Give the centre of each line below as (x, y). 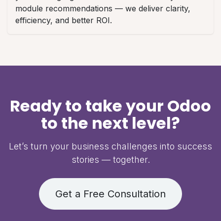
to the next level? (110, 123)
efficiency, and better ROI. (64, 20)
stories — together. (110, 159)
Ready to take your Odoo (110, 106)
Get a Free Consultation (110, 194)
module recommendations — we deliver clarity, (103, 8)
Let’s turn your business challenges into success (110, 146)
